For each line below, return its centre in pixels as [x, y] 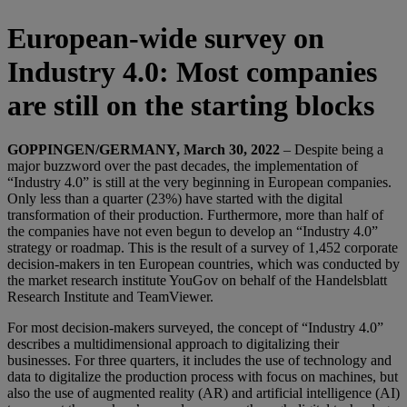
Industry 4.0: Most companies [192, 71]
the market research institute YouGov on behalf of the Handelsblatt [197, 281]
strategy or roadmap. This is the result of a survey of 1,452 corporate [203, 248]
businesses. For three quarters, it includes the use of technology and [199, 361]
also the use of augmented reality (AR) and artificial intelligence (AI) [203, 393]
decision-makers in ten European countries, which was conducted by [203, 264]
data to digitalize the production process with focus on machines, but [203, 377]
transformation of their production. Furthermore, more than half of [195, 215]
